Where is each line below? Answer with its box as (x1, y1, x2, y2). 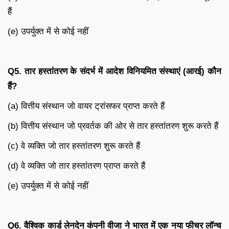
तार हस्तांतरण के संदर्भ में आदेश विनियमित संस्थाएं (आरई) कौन (24, 66, 222, 77)
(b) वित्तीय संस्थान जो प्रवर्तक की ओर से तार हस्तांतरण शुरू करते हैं (8, 121, 218, 131)
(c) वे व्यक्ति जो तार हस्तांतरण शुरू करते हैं (8, 141, 140, 151)
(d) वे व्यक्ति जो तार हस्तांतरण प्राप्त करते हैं (8, 161, 145, 171)
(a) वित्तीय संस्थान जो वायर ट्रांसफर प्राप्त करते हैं (8, 101, 165, 111)
